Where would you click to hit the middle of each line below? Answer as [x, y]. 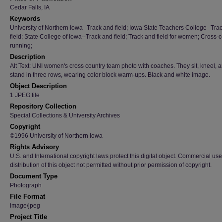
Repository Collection [43, 106]
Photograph [26, 185]
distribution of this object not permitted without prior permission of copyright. [111, 165]
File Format [28, 196]
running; [21, 46]
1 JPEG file [25, 95]
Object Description [38, 86]
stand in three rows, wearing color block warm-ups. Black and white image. [110, 75]
